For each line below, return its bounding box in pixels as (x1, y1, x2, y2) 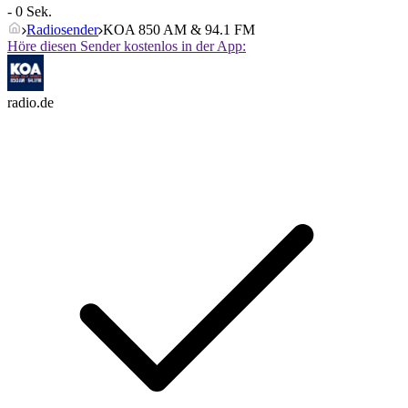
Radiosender (26, 22, 98, 38)
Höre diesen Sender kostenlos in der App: (7, 38, 246, 55)
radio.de (7, 95, 54, 111)
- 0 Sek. (7, 4, 52, 20)
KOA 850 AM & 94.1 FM (103, 22, 255, 38)
